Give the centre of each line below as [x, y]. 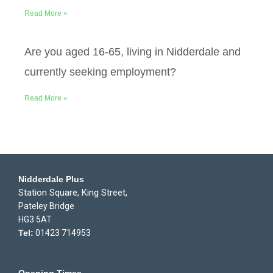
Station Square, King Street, [74, 193]
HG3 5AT [35, 220]
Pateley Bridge [48, 206]
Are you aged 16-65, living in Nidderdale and [133, 52]
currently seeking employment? [100, 72]
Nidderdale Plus [51, 179]
